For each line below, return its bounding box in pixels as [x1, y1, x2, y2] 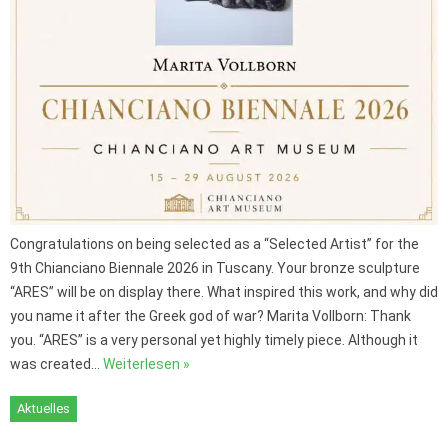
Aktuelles [17, 401, 70, 417]
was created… [10, 356, 103, 373]
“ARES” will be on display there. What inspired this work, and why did [10, 284, 438, 301]
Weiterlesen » [103, 356, 190, 373]
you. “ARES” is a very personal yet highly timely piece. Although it [10, 332, 418, 349]
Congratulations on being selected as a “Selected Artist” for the [10, 236, 419, 253]
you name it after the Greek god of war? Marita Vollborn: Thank [10, 308, 411, 325]
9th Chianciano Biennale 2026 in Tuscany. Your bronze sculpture [10, 260, 420, 277]
